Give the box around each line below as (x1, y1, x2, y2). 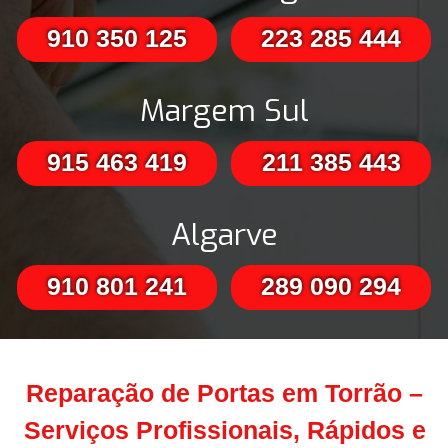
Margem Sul (139, 91, 309, 132)
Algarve (170, 215, 278, 256)
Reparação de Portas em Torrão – (26, 379, 423, 408)
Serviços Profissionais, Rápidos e (23, 416, 426, 445)
